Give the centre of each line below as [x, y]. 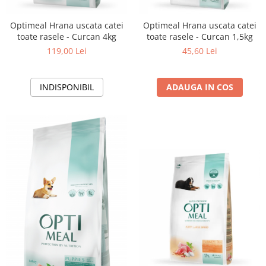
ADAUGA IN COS [199, 87]
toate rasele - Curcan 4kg [66, 37]
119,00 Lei [66, 51]
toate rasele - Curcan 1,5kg [199, 37]
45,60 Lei [199, 51]
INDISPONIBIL [66, 87]
